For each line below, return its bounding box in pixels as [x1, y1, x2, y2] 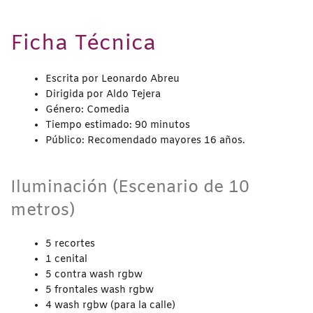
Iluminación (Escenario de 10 [10, 176, 249, 199]
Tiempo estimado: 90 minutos [45, 118, 190, 132]
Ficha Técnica [10, 29, 156, 58]
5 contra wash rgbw [45, 268, 143, 282]
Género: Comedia [45, 103, 129, 117]
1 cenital [45, 252, 87, 266]
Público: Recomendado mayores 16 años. [45, 133, 245, 147]
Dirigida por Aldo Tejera [45, 87, 161, 101]
